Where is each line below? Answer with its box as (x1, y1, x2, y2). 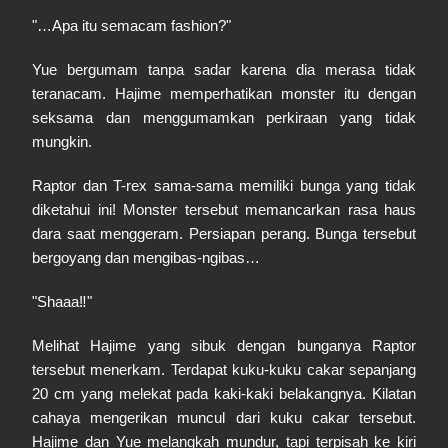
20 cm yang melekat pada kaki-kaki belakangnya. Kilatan (32, 385, 416, 402)
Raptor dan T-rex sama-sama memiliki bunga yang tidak (32, 177, 416, 194)
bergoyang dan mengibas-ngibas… (32, 249, 260, 266)
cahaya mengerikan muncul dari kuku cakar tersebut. (32, 409, 416, 426)
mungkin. (32, 133, 92, 150)
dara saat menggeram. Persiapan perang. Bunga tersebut (32, 225, 416, 242)
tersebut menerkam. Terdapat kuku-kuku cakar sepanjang (32, 361, 416, 378)
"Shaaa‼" (32, 293, 92, 310)
